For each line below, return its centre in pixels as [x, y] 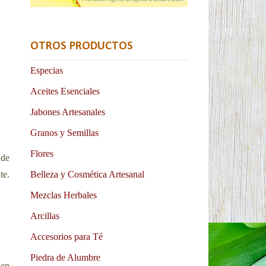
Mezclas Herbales [64, 195]
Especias [47, 70]
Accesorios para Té [66, 236]
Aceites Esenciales [65, 91]
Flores [42, 153]
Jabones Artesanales [68, 112]
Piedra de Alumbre [65, 257]
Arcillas [45, 216]
